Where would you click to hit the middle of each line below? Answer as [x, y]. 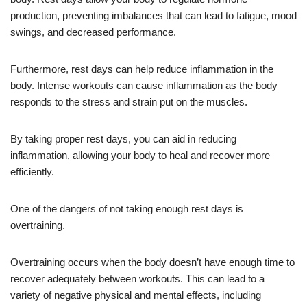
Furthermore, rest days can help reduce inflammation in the [142, 69]
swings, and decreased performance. [93, 32]
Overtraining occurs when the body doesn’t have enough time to [152, 262]
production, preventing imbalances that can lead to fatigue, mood [153, 15]
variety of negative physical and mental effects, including [136, 295]
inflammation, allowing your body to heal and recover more [140, 155]
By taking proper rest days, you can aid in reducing [123, 138]
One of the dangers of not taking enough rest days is [127, 208]
